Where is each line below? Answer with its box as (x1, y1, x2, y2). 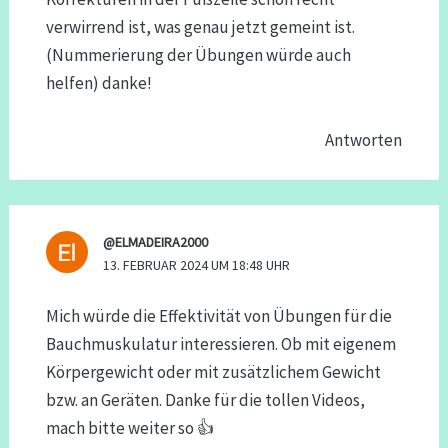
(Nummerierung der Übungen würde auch (45, 43, 351, 66)
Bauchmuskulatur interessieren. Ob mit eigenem (45, 333, 396, 356)
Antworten (325, 129, 403, 152)
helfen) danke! (45, 71, 152, 94)
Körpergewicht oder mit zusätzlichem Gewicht (45, 361, 381, 384)
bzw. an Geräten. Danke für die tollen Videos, (45, 389, 365, 412)
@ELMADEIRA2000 (102, 232, 208, 251)
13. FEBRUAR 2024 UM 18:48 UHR (102, 255, 290, 274)
